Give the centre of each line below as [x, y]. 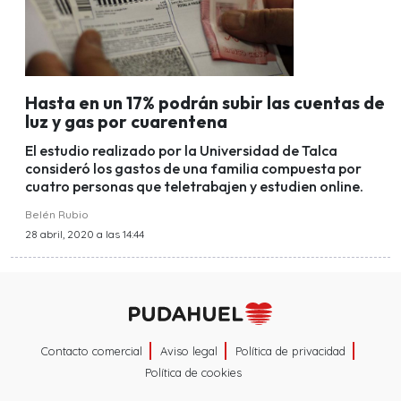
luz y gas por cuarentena [126, 121]
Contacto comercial [92, 351]
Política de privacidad [290, 351]
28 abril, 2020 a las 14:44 [85, 235]
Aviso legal [189, 351]
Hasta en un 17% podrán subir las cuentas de [205, 102]
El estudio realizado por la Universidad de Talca [181, 151]
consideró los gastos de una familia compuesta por [193, 169]
